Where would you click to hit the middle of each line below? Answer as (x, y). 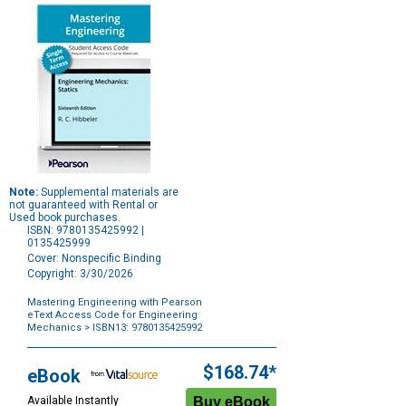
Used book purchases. (65, 218)
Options (46, 352)
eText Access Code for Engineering (112, 315)
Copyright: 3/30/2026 (80, 274)
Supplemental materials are (108, 193)
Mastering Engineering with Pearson (115, 303)
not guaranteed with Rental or (83, 205)
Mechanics (54, 328)
